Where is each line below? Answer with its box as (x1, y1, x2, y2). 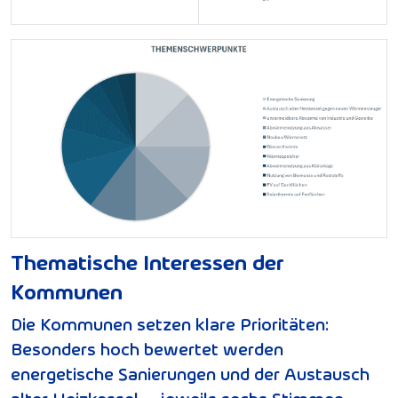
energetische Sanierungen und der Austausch (11, 362, 370, 386)
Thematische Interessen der (11, 248, 284, 276)
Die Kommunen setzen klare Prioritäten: (11, 312, 329, 336)
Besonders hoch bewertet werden (11, 337, 283, 361)
